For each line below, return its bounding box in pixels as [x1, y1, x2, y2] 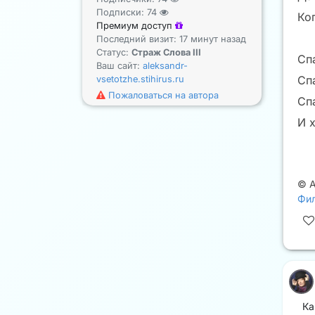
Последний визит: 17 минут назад [96, 33, 246, 44]
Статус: [96, 46, 131, 58]
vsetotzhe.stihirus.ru [96, 73, 184, 84]
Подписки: [96, 6, 147, 18]
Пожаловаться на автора [105, 89, 219, 101]
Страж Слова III [131, 46, 201, 58]
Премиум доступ [96, 20, 175, 31]
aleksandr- [143, 60, 188, 71]
